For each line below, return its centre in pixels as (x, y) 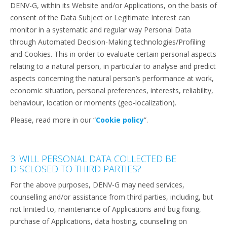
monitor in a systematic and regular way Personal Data (101, 30)
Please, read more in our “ (53, 120)
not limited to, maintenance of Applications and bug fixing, (106, 209)
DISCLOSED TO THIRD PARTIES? (76, 169)
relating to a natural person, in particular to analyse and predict (113, 66)
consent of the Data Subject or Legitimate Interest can (100, 17)
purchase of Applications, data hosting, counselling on (99, 221)
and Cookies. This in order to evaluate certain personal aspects (113, 54)
